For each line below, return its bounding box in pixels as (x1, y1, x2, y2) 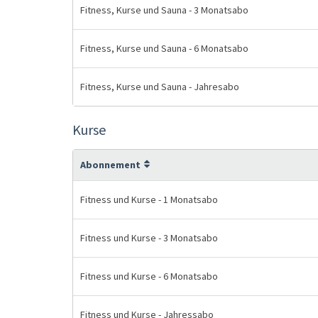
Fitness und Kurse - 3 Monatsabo (80, 231, 218, 244)
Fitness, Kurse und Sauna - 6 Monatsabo (80, 42, 248, 55)
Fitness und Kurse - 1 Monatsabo (80, 193, 218, 206)
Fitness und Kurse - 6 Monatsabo (80, 270, 218, 283)
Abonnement (80, 158, 141, 171)
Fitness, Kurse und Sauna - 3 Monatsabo (80, 4, 248, 16)
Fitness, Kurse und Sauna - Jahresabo (80, 80, 239, 93)
